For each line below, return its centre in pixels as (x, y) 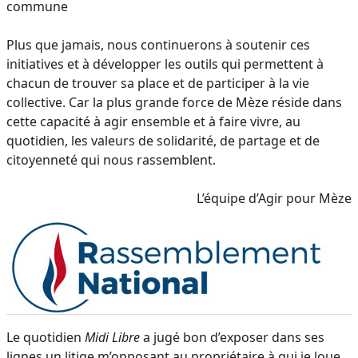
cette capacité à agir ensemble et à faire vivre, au (153, 121)
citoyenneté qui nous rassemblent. (111, 159)
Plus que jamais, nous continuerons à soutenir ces (158, 44)
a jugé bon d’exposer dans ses (232, 337)
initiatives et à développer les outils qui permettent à (165, 64)
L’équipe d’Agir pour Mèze (274, 198)
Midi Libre (112, 337)
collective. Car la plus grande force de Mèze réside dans (174, 102)
